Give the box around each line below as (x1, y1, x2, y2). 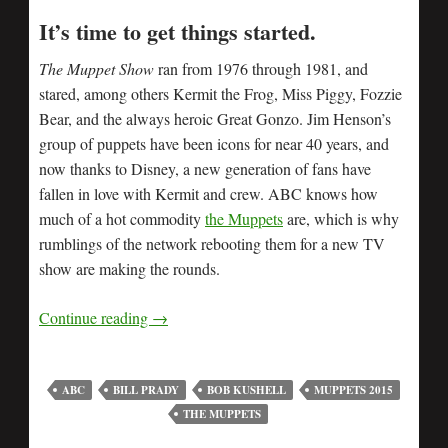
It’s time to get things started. (39, 14, 316, 48)
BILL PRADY (112, 381, 179, 398)
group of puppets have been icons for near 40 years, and (39, 132, 389, 154)
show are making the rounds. (39, 257, 220, 279)
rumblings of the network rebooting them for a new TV (39, 232, 385, 254)
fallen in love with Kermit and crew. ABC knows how (39, 182, 378, 204)
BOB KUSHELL (206, 381, 286, 398)
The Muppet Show (39, 57, 154, 79)
